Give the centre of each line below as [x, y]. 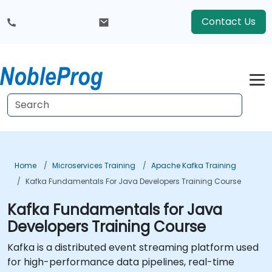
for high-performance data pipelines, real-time [121, 262]
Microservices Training [94, 165]
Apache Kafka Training [194, 165]
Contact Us [229, 22]
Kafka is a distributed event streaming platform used [133, 247]
